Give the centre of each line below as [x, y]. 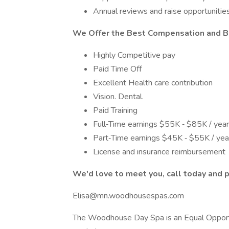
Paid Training [115, 110]
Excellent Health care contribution [154, 83]
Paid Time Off [117, 69]
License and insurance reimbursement [159, 152]
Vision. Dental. [119, 97]
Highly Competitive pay [134, 55]
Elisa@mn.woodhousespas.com [128, 196]
